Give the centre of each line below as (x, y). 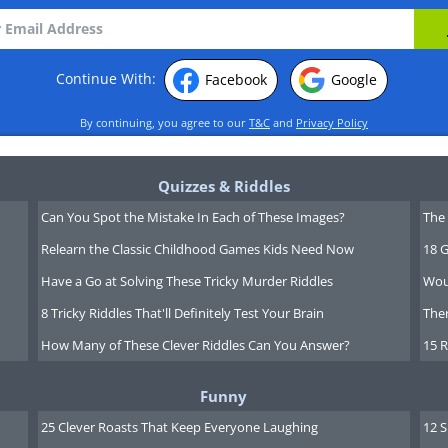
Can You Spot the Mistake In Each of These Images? (192, 217)
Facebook (236, 79)
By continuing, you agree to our (164, 122)
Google (354, 79)
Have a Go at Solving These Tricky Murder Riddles (186, 281)
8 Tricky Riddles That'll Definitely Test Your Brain (182, 313)
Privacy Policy (332, 122)
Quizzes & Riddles (223, 186)
